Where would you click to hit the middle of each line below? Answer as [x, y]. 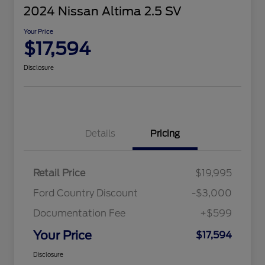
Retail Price [59, 173]
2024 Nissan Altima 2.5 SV [103, 12]
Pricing [165, 134]
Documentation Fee [79, 214]
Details [100, 134]
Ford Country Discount [85, 193]
